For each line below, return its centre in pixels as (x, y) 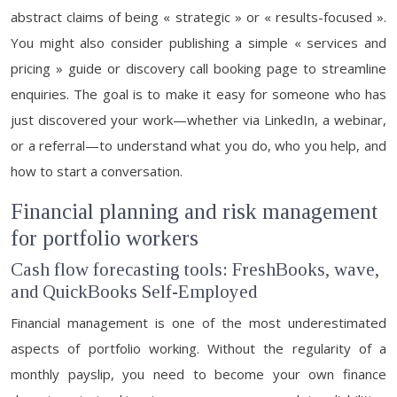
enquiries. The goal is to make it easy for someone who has (198, 94)
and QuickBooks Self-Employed (134, 292)
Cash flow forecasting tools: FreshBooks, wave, (195, 269)
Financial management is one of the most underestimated (198, 323)
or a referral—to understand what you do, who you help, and (198, 145)
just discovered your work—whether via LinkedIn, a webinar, (198, 120)
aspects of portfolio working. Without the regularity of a (198, 348)
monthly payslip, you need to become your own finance (198, 374)
